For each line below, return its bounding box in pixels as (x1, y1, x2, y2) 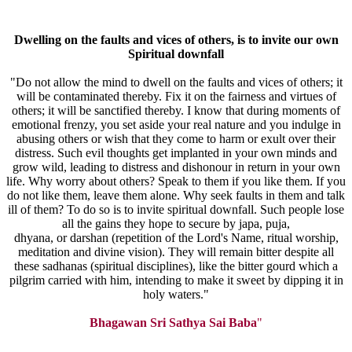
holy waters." (143, 288, 209, 302)
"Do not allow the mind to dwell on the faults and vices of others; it (9, 75, 343, 90)
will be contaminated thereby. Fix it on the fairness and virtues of (16, 90, 336, 104)
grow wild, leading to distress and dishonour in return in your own (12, 160, 340, 174)
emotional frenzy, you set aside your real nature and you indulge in (11, 118, 341, 132)
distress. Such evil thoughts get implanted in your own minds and (15, 146, 337, 160)
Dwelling (13, 33, 64, 47)
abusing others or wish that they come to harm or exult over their (16, 132, 335, 146)
